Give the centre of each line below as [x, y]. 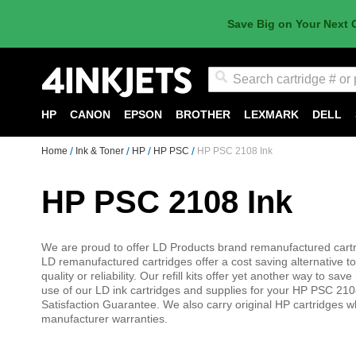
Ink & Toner [101, 151]
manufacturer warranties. [104, 319]
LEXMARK [271, 114]
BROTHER [203, 114]
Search [224, 99]
